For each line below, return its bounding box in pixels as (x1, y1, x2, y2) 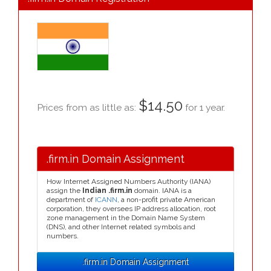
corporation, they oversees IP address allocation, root (47, 204, 216, 213)
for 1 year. (183, 102, 225, 113)
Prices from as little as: (37, 102, 139, 113)
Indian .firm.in (82, 186, 132, 195)
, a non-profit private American (117, 195, 215, 204)
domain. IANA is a (132, 186, 192, 195)
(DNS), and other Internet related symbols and (47, 223, 195, 231)
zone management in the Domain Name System (47, 214, 205, 222)
